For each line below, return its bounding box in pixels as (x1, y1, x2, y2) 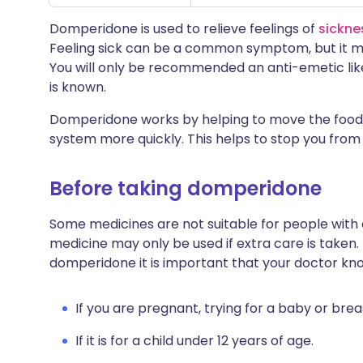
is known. (49, 78, 106, 96)
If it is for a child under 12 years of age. (75, 331, 314, 350)
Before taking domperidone (49, 175, 322, 202)
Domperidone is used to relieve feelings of (49, 19, 318, 38)
